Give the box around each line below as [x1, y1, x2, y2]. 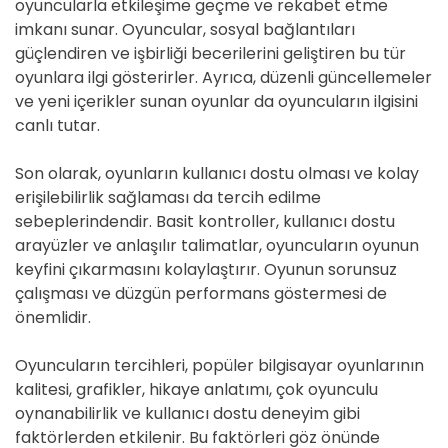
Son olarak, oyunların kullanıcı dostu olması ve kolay [15, 162, 419, 185]
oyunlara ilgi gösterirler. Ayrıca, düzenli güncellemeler [15, 66, 432, 89]
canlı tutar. [15, 114, 100, 137]
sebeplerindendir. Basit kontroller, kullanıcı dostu [15, 210, 395, 233]
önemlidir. [15, 306, 91, 329]
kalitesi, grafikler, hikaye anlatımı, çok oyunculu [15, 378, 378, 401]
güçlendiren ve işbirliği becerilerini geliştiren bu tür [15, 42, 406, 65]
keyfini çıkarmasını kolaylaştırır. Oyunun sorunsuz [15, 258, 397, 281]
